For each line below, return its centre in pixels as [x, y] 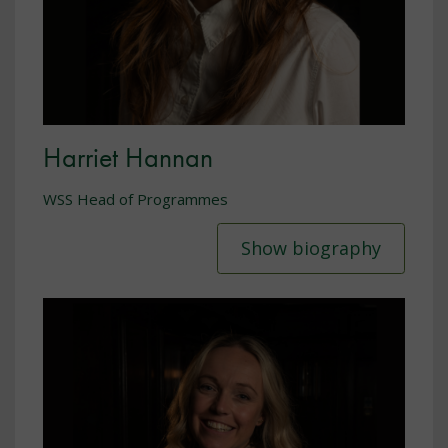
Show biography [311, 248]
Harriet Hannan [128, 158]
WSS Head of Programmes [135, 198]
